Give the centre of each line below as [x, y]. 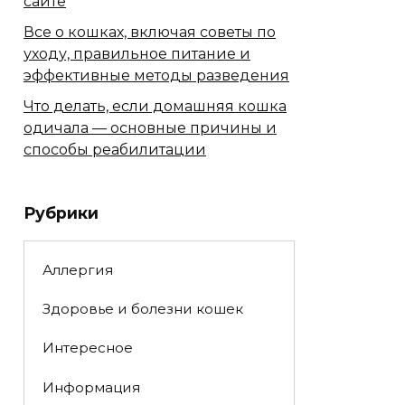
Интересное [87, 348]
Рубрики [61, 212]
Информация [91, 387]
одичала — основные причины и [150, 127]
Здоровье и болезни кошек [142, 309]
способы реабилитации [115, 149]
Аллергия [77, 269]
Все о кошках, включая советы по [150, 32]
